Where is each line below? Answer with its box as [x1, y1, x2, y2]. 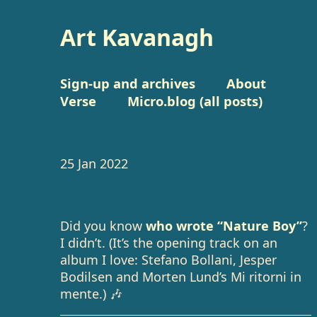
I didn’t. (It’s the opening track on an [60, 234, 278, 251]
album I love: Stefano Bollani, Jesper [60, 251, 277, 268]
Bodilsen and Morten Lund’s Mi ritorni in [60, 268, 302, 285]
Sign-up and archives [60, 74, 196, 92]
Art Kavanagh [60, 22, 214, 52]
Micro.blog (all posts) [127, 92, 263, 110]
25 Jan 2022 [60, 155, 129, 172]
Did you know [60, 217, 146, 234]
